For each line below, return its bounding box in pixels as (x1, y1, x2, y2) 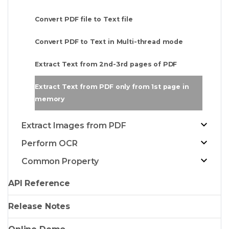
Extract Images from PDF (21, 121, 126, 131)
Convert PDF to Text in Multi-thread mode (35, 38, 183, 46)
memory (35, 95, 65, 103)
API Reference (8, 178, 71, 189)
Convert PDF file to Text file (35, 15, 133, 24)
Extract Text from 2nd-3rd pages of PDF (35, 60, 177, 68)
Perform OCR (21, 139, 78, 149)
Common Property (21, 156, 99, 167)
